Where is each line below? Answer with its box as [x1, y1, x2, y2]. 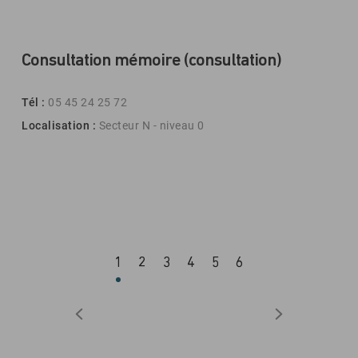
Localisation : [22, 119, 99, 132]
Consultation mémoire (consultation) [22, 52, 281, 70]
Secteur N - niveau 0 [98, 119, 205, 132]
